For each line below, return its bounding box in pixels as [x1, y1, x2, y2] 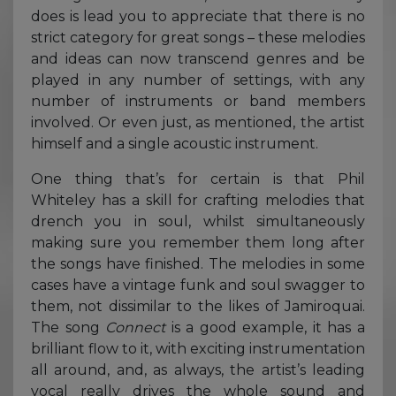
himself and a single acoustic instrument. [31, 134, 318, 152]
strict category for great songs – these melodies [31, 28, 365, 46]
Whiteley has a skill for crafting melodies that [31, 191, 365, 209]
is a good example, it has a [171, 318, 366, 336]
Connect [105, 318, 171, 336]
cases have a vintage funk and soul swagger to [31, 276, 365, 293]
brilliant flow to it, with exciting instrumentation [31, 339, 365, 357]
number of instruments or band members [31, 92, 365, 110]
